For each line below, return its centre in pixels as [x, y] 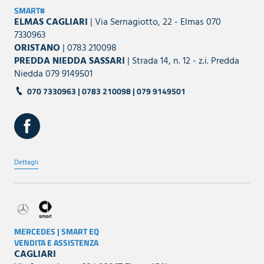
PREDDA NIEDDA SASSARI [70, 61]
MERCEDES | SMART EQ [57, 231]
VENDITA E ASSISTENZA [56, 242]
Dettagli [26, 162]
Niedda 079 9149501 [53, 74]
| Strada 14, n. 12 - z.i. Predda [182, 61]
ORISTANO [38, 48]
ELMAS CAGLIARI [52, 22]
